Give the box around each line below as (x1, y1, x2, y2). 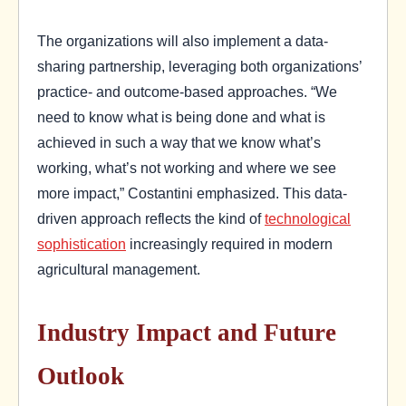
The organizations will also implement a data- (37, 33, 328, 50)
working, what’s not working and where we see (37, 159, 336, 177)
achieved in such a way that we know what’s (37, 134, 321, 151)
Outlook (37, 362, 124, 391)
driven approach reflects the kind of (37, 210, 265, 227)
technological (265, 210, 351, 227)
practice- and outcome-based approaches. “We (37, 83, 337, 101)
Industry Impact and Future (37, 319, 336, 347)
